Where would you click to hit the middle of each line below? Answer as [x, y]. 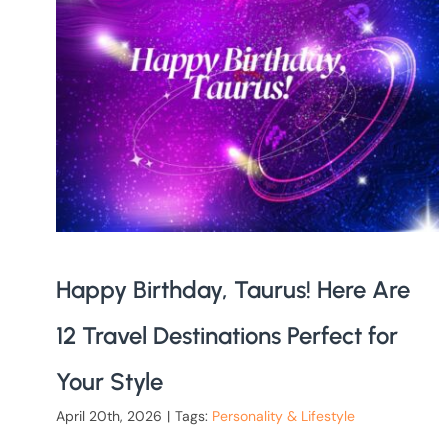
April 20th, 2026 [108, 415]
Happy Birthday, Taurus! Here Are [232, 289]
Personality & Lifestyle [283, 415]
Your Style [109, 381]
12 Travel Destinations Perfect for [226, 335]
